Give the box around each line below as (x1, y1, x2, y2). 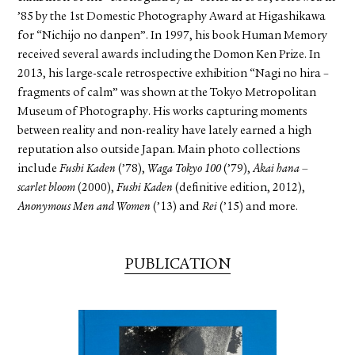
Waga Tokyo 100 (147, 163, 222, 176)
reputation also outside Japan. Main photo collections (17, 144, 301, 157)
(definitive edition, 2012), (173, 182, 306, 195)
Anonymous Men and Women (17, 201, 151, 214)
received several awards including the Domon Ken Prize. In (17, 49, 321, 62)
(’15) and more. (217, 201, 299, 214)
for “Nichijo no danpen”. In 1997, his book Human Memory (17, 30, 328, 43)
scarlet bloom (17, 182, 76, 195)
